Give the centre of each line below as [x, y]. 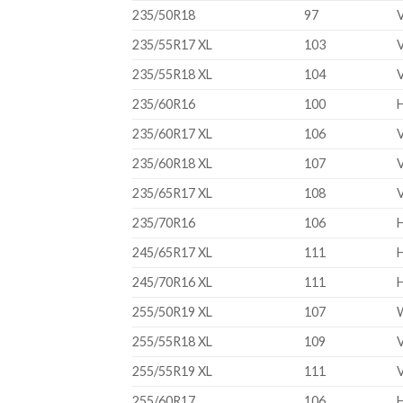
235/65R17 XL [172, 193]
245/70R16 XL [172, 282]
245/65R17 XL [172, 253]
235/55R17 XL [172, 45]
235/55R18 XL [172, 75]
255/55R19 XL [172, 372]
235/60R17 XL [172, 134]
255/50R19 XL [172, 312]
